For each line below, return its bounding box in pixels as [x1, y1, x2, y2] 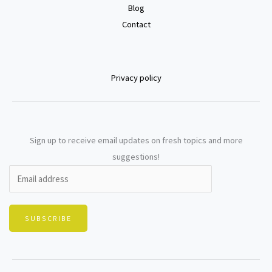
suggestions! [112, 151, 160, 162]
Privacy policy [110, 72, 161, 83]
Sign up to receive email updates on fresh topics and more [29, 134, 243, 146]
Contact [121, 18, 151, 30]
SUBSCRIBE [25, 213, 72, 223]
